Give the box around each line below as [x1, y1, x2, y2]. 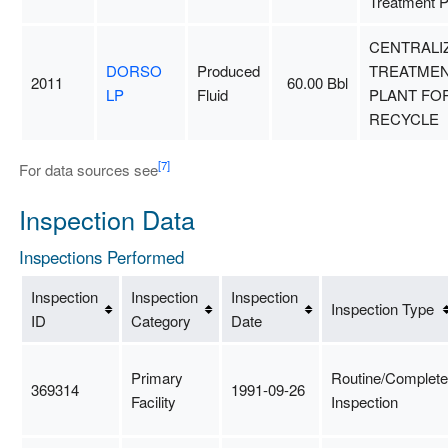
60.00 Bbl [286, 71, 348, 93]
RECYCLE [368, 107, 439, 129]
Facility [130, 391, 176, 413]
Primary [130, 367, 183, 389]
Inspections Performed [18, 244, 184, 269]
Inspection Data [18, 200, 195, 237]
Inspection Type [330, 298, 434, 320]
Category [130, 310, 191, 332]
